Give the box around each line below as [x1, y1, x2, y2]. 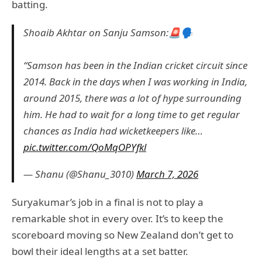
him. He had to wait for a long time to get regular [23, 107, 240, 121]
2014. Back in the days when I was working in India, [23, 74, 247, 88]
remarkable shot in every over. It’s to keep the [12, 211, 223, 225]
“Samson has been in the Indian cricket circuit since [23, 58, 247, 72]
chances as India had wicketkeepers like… [23, 123, 203, 137]
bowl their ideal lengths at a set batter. [12, 244, 188, 258]
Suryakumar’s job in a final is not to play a [12, 195, 204, 209]
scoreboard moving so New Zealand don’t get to [12, 227, 233, 242]
